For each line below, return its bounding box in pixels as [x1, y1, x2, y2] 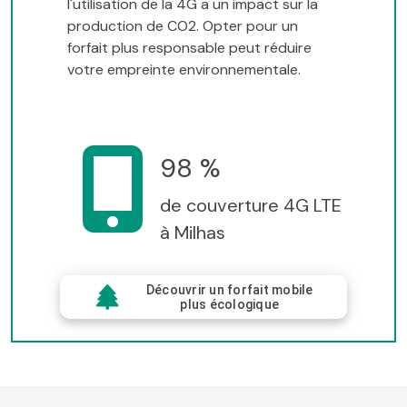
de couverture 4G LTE [160, 193, 342, 217]
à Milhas [160, 220, 225, 244]
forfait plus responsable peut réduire [67, 37, 312, 57]
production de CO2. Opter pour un [67, 15, 298, 35]
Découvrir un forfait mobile [145, 282, 313, 297]
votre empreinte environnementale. [67, 59, 301, 79]
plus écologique [180, 296, 279, 312]
